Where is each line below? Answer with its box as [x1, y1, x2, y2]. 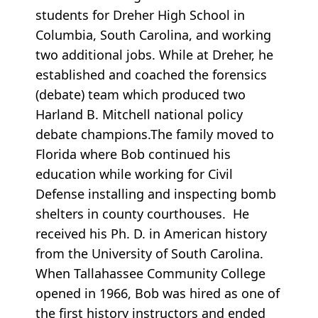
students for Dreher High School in [35, 6, 245, 24]
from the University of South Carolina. [35, 245, 263, 263]
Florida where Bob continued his [35, 146, 231, 163]
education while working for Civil [35, 165, 233, 183]
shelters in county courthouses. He [35, 205, 249, 223]
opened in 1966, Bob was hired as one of [35, 285, 280, 302]
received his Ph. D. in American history [35, 225, 267, 243]
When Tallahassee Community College [35, 265, 265, 283]
